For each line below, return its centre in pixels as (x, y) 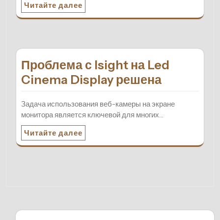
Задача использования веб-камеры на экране (98, 104)
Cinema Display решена (91, 79)
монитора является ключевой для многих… (92, 114)
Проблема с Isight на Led (95, 65)
